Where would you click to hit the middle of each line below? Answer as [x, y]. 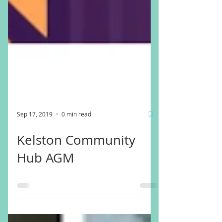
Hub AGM [45, 182]
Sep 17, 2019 [35, 138]
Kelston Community [76, 164]
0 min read [76, 138]
